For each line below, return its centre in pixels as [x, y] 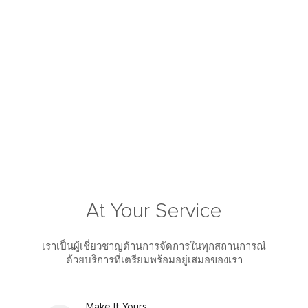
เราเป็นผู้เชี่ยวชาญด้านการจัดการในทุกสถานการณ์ [154, 247]
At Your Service [154, 211]
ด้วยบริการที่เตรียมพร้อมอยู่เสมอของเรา [154, 261]
